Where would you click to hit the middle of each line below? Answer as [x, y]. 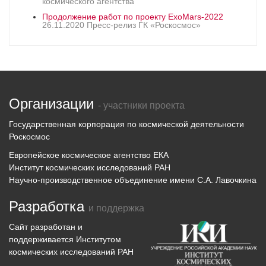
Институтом [99, 239]
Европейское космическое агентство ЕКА [89, 155]
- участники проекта [141, 105]
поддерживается [42, 239]
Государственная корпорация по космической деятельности [126, 124]
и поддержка [116, 208]
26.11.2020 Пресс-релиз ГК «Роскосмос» [121, 25]
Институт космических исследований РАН [90, 167]
